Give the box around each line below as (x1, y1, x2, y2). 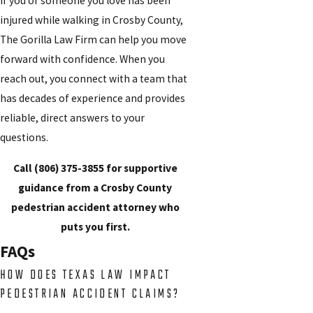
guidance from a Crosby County (18, 180, 173, 194)
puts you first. (60, 219, 130, 233)
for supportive (103, 161, 177, 175)
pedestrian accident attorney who (10, 200, 180, 214)
